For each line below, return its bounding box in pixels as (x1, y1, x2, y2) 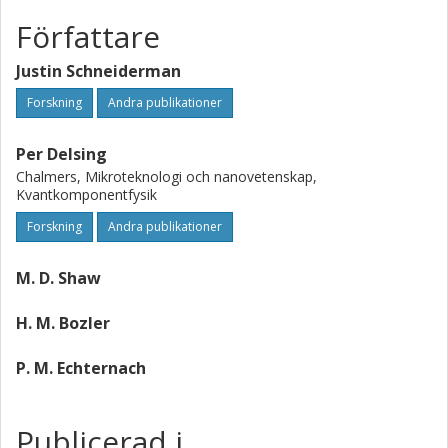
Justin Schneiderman (16, 60, 181, 82)
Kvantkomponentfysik (16, 185, 157, 204)
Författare (16, 16, 160, 57)
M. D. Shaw (16, 267, 101, 289)
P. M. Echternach (16, 357, 146, 379)
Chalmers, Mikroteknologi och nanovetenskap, (16, 167, 317, 186)
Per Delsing (16, 143, 107, 165)
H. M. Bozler (16, 312, 110, 334)
